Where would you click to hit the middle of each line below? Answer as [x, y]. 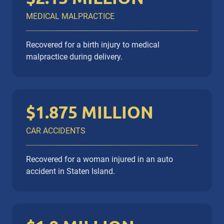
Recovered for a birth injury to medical [93, 45]
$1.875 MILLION [90, 112]
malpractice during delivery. [74, 57]
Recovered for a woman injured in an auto [99, 159]
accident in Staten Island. [70, 171]
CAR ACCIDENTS [56, 131]
